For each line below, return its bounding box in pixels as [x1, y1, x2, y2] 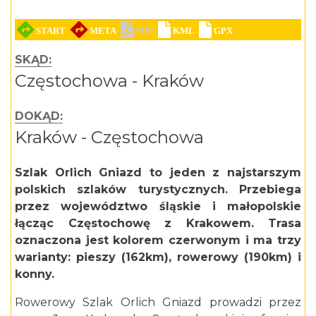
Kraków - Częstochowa [15, 127, 204, 148]
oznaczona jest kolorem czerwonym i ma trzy [15, 233, 301, 248]
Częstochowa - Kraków [15, 71, 204, 92]
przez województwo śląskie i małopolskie [15, 200, 301, 214]
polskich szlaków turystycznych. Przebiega [15, 183, 301, 197]
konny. [15, 267, 54, 281]
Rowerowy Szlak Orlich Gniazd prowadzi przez [15, 296, 301, 310]
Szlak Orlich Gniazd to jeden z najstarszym [15, 166, 301, 180]
